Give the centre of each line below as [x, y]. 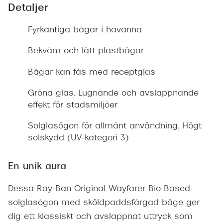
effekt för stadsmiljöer [73, 105]
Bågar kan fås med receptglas [92, 72]
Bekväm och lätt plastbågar [86, 52]
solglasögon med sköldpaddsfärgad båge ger [104, 203]
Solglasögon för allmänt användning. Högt [115, 127]
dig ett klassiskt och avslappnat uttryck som [100, 217]
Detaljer [28, 8]
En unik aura [37, 167]
